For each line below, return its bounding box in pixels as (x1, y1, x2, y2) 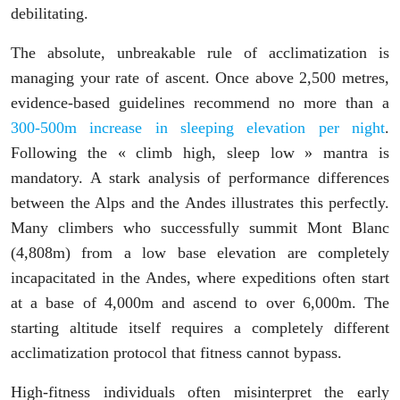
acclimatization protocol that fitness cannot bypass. (11, 344, 342, 362)
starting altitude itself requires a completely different (11, 319, 389, 337)
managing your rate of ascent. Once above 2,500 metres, (11, 69, 389, 87)
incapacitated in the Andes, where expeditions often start (11, 269, 389, 287)
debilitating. (11, 4, 88, 23)
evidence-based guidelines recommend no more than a (11, 94, 389, 112)
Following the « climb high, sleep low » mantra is (11, 144, 389, 162)
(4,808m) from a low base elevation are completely (11, 244, 389, 262)
